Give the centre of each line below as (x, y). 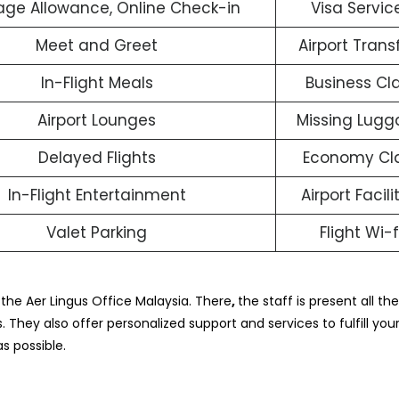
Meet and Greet (97, 46)
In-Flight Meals (97, 83)
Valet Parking (97, 233)
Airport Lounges (97, 121)
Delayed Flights (97, 158)
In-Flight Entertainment (97, 195)
